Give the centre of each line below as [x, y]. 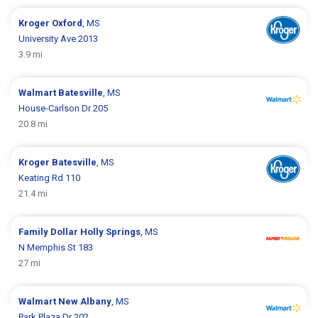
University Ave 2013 [59, 39]
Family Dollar [50, 232]
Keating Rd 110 [50, 178]
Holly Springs [111, 232]
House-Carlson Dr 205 [64, 109]
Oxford [67, 23]
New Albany [85, 302]
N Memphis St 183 [56, 248]
